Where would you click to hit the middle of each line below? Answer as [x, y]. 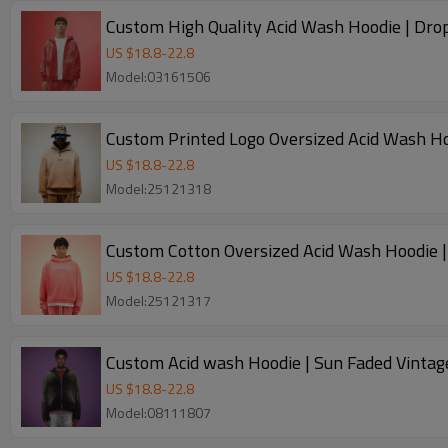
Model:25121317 [158, 300]
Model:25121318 [158, 188]
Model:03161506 [158, 76]
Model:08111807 [158, 412]
